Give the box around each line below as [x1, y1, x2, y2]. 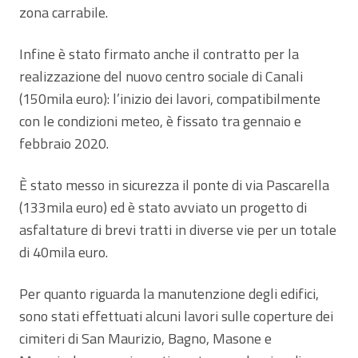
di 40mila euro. [19, 241, 108, 263]
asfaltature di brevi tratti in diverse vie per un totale [19, 218, 336, 241]
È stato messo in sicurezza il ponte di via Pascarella [19, 173, 329, 196]
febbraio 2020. [19, 132, 109, 154]
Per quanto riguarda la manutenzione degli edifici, [19, 282, 319, 304]
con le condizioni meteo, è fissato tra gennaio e [19, 109, 301, 132]
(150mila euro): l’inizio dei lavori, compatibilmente [19, 87, 320, 109]
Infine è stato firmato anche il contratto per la [19, 42, 299, 65]
